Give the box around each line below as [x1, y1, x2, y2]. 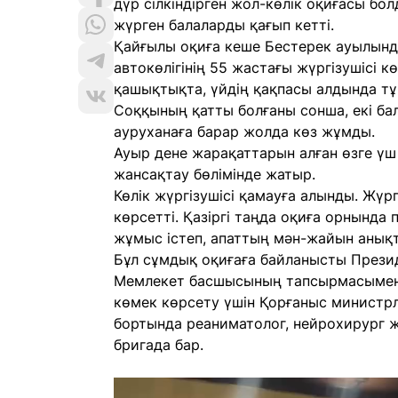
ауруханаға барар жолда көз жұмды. [114, 123, 375, 140]
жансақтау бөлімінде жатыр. [114, 165, 315, 183]
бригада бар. [114, 336, 203, 354]
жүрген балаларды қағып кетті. [114, 16, 334, 34]
